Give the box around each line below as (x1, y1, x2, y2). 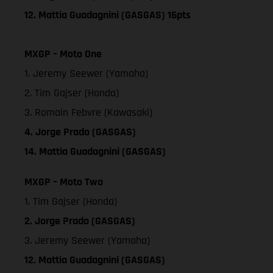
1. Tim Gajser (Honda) (24, 194, 117, 208)
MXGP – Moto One (24, 46, 102, 61)
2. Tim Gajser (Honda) (24, 85, 119, 100)
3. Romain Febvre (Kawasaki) (24, 105, 152, 119)
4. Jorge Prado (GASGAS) (24, 124, 136, 139)
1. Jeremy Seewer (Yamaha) (24, 66, 148, 80)
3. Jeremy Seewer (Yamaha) (24, 233, 150, 247)
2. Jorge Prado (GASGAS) (24, 213, 135, 228)
